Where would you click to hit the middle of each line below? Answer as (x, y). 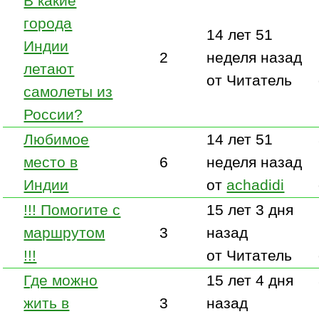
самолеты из (68, 91)
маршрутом (64, 232)
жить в (47, 303)
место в (51, 162)
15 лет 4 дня (250, 280)
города (48, 23)
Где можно (61, 280)
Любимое (57, 139)
